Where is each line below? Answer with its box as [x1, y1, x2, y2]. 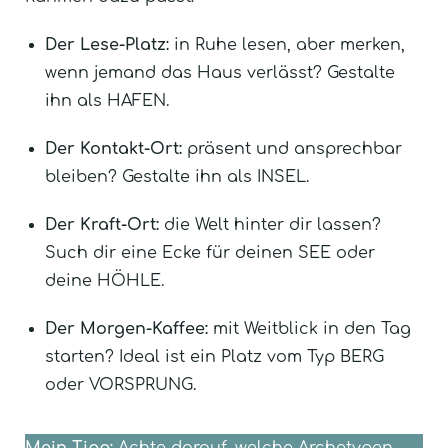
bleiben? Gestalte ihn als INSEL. [45, 167, 309, 186]
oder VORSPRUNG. [45, 375, 196, 394]
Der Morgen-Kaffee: [45, 319, 208, 338]
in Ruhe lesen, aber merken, [169, 35, 405, 54]
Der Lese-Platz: [45, 35, 169, 54]
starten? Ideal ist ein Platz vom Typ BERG [45, 347, 384, 366]
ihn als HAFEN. [45, 91, 169, 110]
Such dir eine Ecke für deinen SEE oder [45, 243, 375, 262]
